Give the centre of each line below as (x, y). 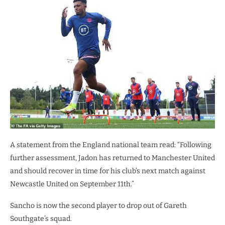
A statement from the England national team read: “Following (111, 145)
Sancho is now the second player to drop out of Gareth (98, 206)
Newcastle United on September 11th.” (72, 184)
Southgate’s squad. (41, 219)
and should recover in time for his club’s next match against (108, 171)
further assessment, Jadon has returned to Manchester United (113, 158)
